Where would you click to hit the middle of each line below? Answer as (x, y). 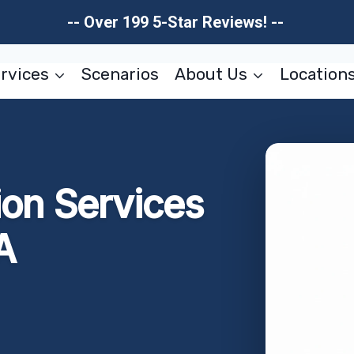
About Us (211, 74)
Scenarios (121, 74)
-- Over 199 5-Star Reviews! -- (177, 22)
